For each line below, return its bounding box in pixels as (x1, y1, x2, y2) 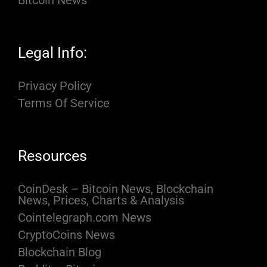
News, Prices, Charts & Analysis (18, 193, 184, 208)
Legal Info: (18, 44, 87, 62)
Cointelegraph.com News (18, 210, 151, 225)
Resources (18, 147, 87, 165)
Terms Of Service (18, 96, 110, 111)
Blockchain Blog (18, 245, 101, 260)
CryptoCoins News (18, 228, 115, 243)
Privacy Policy (18, 79, 91, 94)
